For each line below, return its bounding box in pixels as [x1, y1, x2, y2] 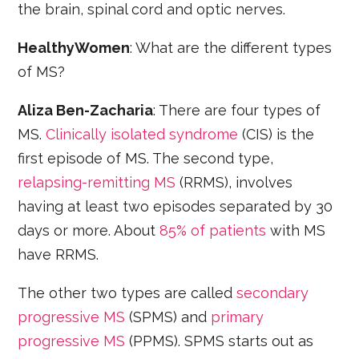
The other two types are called [18, 284, 237, 301]
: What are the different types [130, 38, 333, 56]
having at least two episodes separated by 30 [18, 197, 333, 215]
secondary [236, 284, 309, 301]
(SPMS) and [125, 308, 212, 325]
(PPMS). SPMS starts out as [125, 332, 314, 349]
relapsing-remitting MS [18, 173, 176, 191]
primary [211, 308, 264, 325]
